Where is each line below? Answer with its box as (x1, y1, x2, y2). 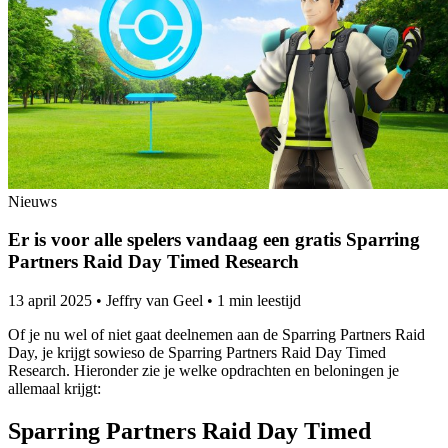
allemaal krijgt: (8, 380, 101, 398)
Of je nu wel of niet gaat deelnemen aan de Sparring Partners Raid (8, 326, 425, 344)
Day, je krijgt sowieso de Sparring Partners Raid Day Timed (8, 344, 386, 362)
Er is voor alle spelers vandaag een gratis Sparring (8, 229, 420, 251)
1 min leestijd (217, 292, 301, 310)
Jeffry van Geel (106, 292, 203, 310)
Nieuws (8, 192, 57, 210)
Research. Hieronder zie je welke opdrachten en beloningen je (8, 362, 399, 380)
